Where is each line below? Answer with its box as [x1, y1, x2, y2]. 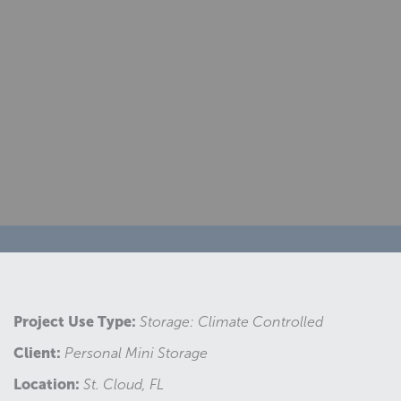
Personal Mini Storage [64, 346, 208, 361]
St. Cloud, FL [83, 377, 164, 392]
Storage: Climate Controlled [140, 314, 323, 329]
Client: [13, 345, 61, 361]
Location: [13, 376, 80, 392]
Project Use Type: [13, 313, 136, 329]
